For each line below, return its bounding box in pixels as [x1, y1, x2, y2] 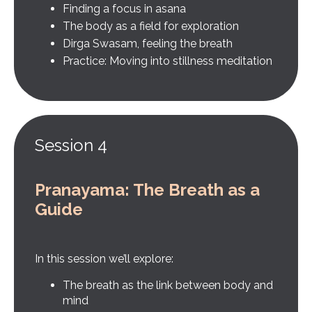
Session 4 [35, 135, 107, 156]
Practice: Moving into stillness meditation [63, 54, 272, 68]
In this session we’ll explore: [35, 252, 173, 266]
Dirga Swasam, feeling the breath [63, 37, 233, 51]
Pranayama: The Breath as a [35, 180, 260, 201]
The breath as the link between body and [63, 279, 273, 292]
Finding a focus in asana [63, 1, 186, 15]
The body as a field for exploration [63, 19, 239, 33]
